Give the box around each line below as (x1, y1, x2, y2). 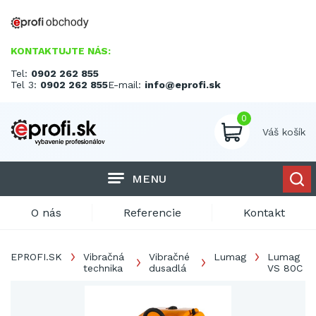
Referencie (123, 206, 181, 219)
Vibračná (83, 251, 124, 262)
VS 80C (267, 262, 303, 274)
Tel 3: (11, 79, 40, 90)
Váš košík (262, 126, 305, 138)
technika (83, 262, 123, 274)
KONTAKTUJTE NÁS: (11, 45, 111, 56)
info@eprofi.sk (145, 79, 221, 90)
